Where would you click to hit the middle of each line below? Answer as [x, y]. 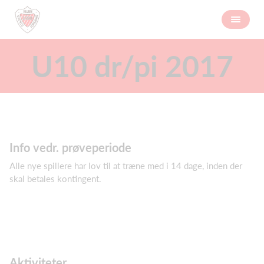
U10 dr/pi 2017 [132, 66]
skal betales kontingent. [55, 179]
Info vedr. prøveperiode [70, 147]
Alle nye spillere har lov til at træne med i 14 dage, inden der [126, 166]
